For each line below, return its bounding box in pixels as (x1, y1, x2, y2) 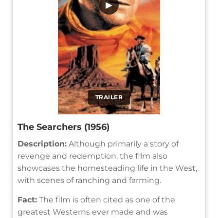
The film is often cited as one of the (37, 195, 175, 204)
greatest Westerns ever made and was (18, 207, 168, 217)
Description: (18, 139, 67, 148)
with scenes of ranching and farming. (18, 175, 161, 185)
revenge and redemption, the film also (18, 151, 167, 161)
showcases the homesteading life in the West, (18, 163, 197, 173)
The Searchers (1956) (18, 121, 109, 132)
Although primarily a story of (67, 139, 179, 148)
